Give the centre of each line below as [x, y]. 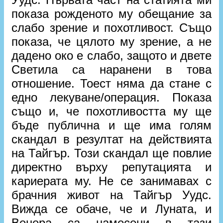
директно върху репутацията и [111, 167]
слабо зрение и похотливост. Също [111, 27]
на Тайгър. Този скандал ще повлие [111, 153]
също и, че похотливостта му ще [111, 111]
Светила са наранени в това [111, 69]
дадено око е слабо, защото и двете [111, 55]
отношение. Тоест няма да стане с [111, 83]
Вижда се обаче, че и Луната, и [111, 209]
